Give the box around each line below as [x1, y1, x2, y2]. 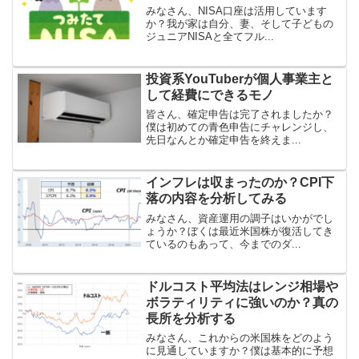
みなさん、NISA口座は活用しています [146, 5, 328, 18]
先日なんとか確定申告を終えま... [146, 134, 302, 147]
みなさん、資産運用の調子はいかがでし [146, 212, 334, 224]
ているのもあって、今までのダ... [146, 237, 302, 250]
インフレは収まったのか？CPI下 [146, 175, 335, 190]
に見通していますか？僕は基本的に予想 [146, 345, 334, 357]
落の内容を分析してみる [146, 192, 288, 206]
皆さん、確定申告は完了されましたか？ [146, 108, 334, 121]
